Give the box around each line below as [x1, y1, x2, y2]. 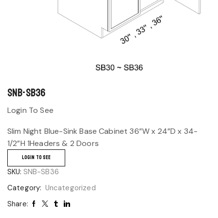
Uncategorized [45, 182, 96, 193]
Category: [7, 182, 44, 193]
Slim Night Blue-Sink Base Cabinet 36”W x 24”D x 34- [7, 126, 198, 137]
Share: [7, 199, 28, 208]
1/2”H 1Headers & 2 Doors [7, 138, 99, 149]
